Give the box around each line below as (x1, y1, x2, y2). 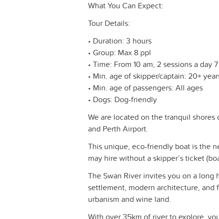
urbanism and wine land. (88, 194, 171, 205)
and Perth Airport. (88, 123, 148, 134)
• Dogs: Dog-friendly (88, 94, 157, 105)
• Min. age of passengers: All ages (88, 82, 203, 93)
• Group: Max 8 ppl (88, 47, 151, 58)
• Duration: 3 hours (88, 35, 152, 46)
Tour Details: (88, 18, 130, 29)
